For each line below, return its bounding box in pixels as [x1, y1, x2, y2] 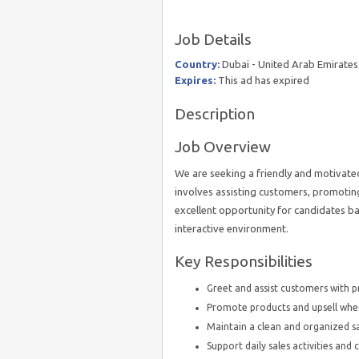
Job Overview [175, 138, 271, 155]
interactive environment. [175, 223, 288, 234]
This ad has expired [216, 75, 309, 86]
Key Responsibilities [175, 252, 313, 270]
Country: [175, 58, 220, 70]
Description [175, 105, 255, 123]
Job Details [175, 30, 252, 48]
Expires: [175, 75, 216, 86]
